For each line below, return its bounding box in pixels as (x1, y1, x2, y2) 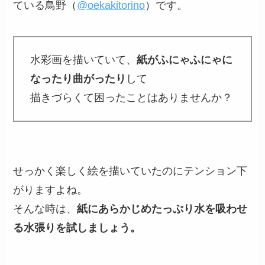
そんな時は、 (13, 203, 77, 215)
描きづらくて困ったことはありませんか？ (30, 92, 233, 104)
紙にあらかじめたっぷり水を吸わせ (77, 203, 248, 215)
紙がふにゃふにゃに (137, 54, 233, 66)
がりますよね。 (13, 184, 88, 196)
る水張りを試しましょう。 (13, 222, 141, 234)
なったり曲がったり (30, 73, 127, 85)
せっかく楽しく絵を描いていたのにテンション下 (13, 165, 248, 177)
